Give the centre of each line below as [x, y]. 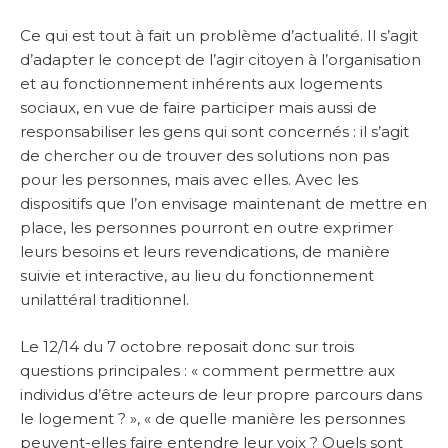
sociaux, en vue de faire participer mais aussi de [198, 108]
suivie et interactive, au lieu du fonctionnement [197, 276]
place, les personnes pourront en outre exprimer [206, 228]
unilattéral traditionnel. [104, 300]
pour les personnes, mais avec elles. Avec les [189, 180]
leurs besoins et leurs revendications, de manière [205, 252]
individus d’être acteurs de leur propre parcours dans [221, 394]
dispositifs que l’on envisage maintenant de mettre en [223, 204]
